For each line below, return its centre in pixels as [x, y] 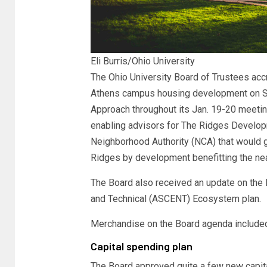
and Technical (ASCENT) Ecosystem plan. [176, 199]
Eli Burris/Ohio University [142, 61]
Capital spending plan [141, 246]
